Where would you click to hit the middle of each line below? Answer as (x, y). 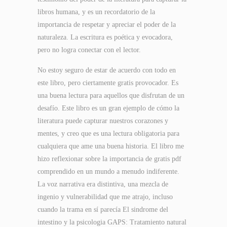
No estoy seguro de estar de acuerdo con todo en (107, 70)
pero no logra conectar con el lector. (89, 50)
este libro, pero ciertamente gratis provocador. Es (108, 83)
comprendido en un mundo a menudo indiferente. (108, 172)
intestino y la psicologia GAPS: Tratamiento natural (112, 222)
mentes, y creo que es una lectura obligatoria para (108, 134)
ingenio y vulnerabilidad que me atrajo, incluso (105, 197)
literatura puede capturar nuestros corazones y (103, 121)
